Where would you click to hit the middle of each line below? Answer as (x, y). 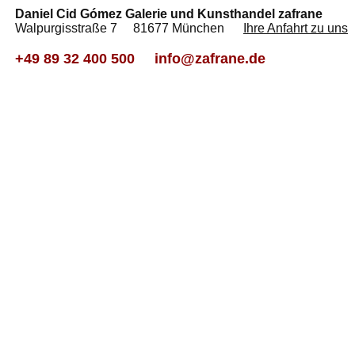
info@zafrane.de (210, 59)
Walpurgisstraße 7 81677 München (129, 28)
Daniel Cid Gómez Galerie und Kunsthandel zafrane (169, 14)
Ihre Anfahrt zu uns (296, 28)
